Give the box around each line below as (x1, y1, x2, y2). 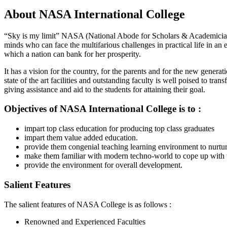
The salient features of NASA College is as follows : (4, 200, 171, 209)
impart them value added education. (24, 133, 138, 142)
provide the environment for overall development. (24, 161, 182, 170)
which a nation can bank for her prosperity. (4, 49, 141, 58)
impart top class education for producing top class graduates (24, 124, 214, 133)
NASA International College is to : (60, 103, 201, 115)
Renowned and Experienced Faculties (24, 217, 145, 226)
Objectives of (4, 103, 60, 115)
